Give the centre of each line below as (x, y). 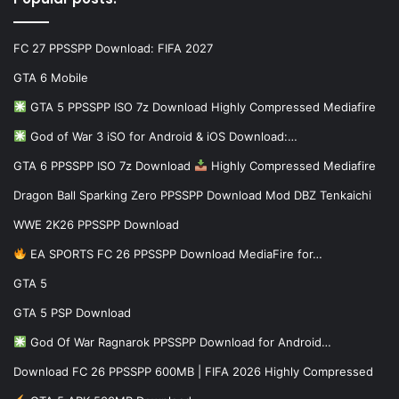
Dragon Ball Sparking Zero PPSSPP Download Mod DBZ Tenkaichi (192, 195)
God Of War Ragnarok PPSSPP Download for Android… (179, 342)
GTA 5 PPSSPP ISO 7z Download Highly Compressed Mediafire (201, 106)
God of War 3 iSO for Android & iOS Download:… (162, 136)
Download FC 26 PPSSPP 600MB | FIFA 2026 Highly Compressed (193, 371)
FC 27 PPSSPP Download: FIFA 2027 (113, 48)
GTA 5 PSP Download (72, 312)
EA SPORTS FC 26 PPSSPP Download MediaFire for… (174, 253)
